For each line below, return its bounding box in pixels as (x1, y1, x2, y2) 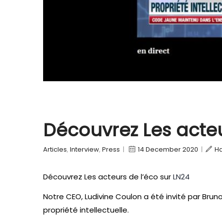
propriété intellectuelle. (43, 204, 129, 215)
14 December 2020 (138, 145, 198, 155)
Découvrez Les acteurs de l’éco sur (43, 171, 173, 182)
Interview (70, 145, 99, 155)
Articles (43, 145, 67, 155)
